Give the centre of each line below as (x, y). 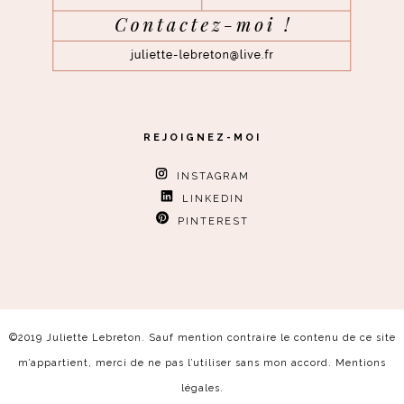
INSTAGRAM (208, 176)
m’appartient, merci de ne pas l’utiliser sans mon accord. (177, 363)
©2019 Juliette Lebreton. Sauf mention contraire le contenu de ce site (202, 338)
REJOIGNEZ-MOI (202, 138)
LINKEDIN (208, 199)
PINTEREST (208, 221)
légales (200, 388)
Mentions (361, 363)
